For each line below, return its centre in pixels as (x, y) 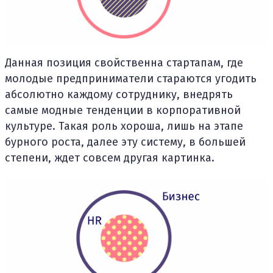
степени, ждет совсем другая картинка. (110, 158)
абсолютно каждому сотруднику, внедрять (119, 94)
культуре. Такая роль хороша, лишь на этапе (124, 126)
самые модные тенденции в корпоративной (123, 110)
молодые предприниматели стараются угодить (131, 78)
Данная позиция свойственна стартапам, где (124, 62)
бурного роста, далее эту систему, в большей (125, 142)
